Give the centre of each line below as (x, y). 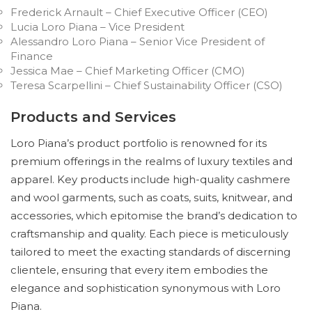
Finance (32, 56)
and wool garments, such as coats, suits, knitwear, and (151, 197)
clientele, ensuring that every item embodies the (139, 270)
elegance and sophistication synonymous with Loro (146, 288)
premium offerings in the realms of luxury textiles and (151, 161)
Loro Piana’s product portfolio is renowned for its (139, 143)
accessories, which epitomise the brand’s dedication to (154, 216)
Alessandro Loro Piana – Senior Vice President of (138, 41)
